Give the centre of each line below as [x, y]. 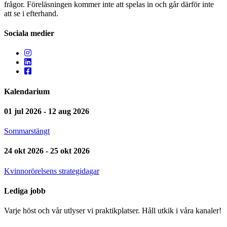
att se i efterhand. [31, 13]
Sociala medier [29, 33]
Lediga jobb [25, 191]
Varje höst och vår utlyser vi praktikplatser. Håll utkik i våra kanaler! [113, 211]
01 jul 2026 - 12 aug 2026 [47, 111]
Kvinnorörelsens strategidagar [52, 171]
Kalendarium [27, 91]
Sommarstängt [27, 131]
